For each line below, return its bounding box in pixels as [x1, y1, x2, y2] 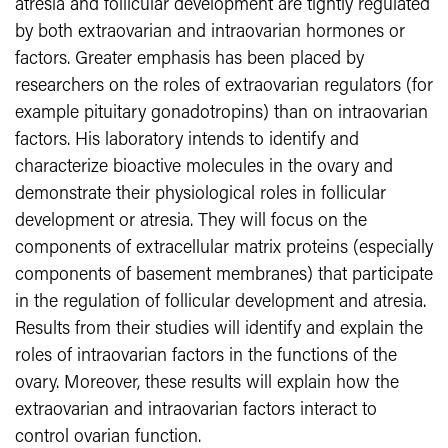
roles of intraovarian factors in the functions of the [15, 347, 397, 366]
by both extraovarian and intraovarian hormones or [15, 23, 405, 42]
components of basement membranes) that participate [15, 266, 433, 285]
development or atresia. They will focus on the [15, 212, 367, 231]
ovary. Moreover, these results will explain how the [15, 374, 399, 393]
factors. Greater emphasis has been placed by [15, 50, 364, 69]
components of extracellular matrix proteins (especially [15, 239, 433, 258]
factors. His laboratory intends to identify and [15, 131, 359, 150]
